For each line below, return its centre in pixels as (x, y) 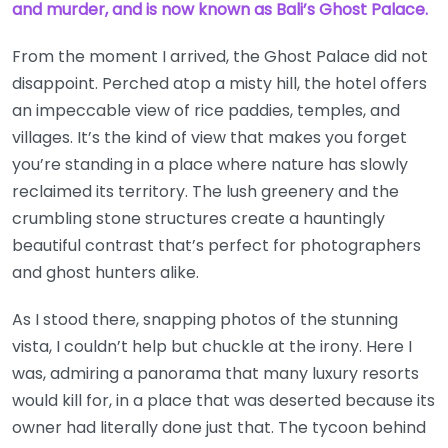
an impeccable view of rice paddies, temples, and (206, 110)
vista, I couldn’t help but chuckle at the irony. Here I (212, 346)
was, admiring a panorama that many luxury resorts (215, 373)
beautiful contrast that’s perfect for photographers (216, 245)
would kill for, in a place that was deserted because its (223, 400)
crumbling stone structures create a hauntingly (198, 218)
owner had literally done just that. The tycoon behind (219, 427)
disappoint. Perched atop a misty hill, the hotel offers (219, 83)
